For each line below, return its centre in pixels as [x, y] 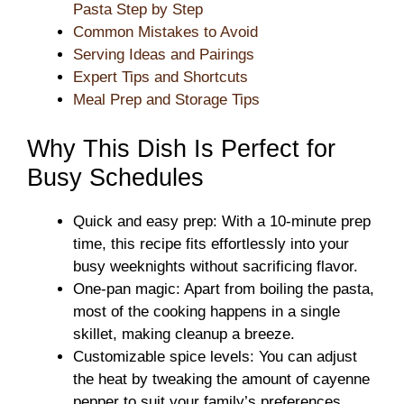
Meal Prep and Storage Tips [166, 100]
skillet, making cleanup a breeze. [184, 334]
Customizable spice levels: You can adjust [215, 356]
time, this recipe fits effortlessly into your [211, 243]
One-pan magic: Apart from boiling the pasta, [224, 289]
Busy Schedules [115, 177]
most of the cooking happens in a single [207, 311]
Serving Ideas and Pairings [164, 55]
